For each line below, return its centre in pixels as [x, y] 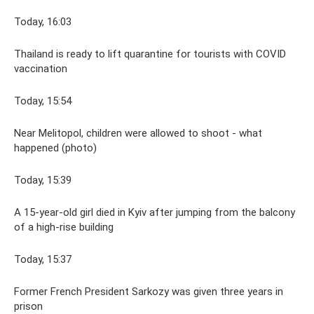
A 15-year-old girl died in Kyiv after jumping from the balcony [155, 212]
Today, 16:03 [43, 22]
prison [28, 306]
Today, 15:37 [43, 259]
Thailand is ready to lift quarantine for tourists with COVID [150, 54]
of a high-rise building [64, 227]
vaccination [41, 69]
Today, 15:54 [43, 101]
